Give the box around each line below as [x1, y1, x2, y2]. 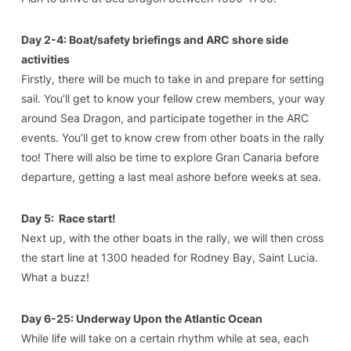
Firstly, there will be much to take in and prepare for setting [20, 71, 324, 85]
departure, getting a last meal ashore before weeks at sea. [20, 169, 321, 183]
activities [20, 52, 72, 66]
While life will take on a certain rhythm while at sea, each [20, 331, 309, 345]
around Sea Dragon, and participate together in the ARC [20, 110, 309, 125]
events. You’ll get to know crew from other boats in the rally [20, 130, 324, 144]
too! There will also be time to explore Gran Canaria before [20, 150, 319, 164]
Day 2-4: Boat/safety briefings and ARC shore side [20, 32, 288, 46]
